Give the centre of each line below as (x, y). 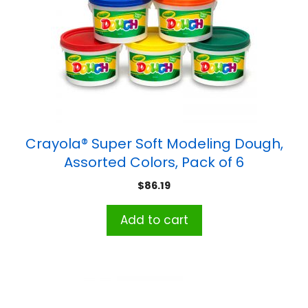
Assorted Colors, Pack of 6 (154, 162)
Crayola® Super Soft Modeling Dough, (154, 143)
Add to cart (154, 220)
